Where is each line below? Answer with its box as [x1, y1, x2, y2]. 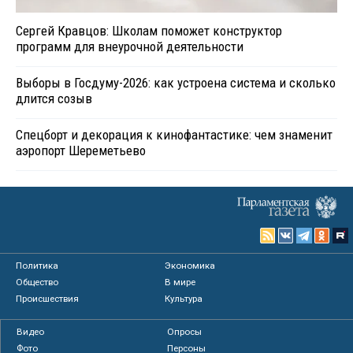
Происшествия [16, 292, 79, 304]
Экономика [165, 259, 216, 271]
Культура [165, 292, 203, 304]
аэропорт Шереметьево [16, 142, 146, 158]
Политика [16, 259, 58, 271]
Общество [16, 276, 58, 288]
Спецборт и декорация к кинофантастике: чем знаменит [16, 126, 333, 143]
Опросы [166, 325, 202, 337]
